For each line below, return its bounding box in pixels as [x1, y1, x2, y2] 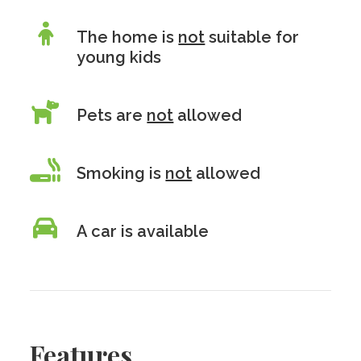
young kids [77, 48, 162, 67]
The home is [77, 27, 179, 47]
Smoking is [77, 164, 166, 183]
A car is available [77, 222, 210, 241]
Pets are [77, 106, 147, 125]
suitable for [205, 27, 300, 47]
